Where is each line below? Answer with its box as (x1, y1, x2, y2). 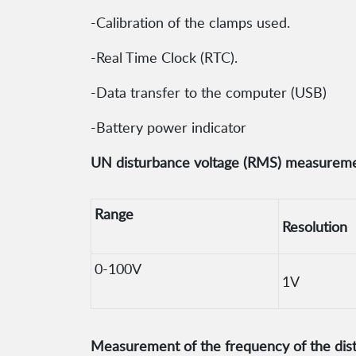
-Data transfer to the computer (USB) (91, 83, 327, 103)
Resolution (282, 217, 347, 237)
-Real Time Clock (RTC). (91, 48, 238, 68)
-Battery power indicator (91, 118, 246, 137)
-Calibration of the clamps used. (91, 13, 290, 33)
